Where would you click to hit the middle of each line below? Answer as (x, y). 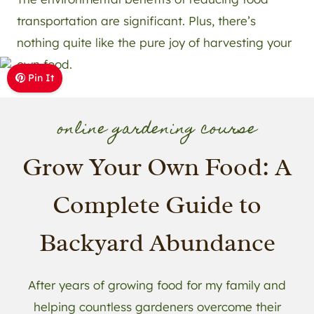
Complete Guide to (157, 204)
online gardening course (157, 130)
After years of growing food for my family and (157, 285)
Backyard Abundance (157, 242)
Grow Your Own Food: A (157, 166)
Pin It (41, 77)
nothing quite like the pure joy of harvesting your (154, 42)
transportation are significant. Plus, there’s (136, 20)
